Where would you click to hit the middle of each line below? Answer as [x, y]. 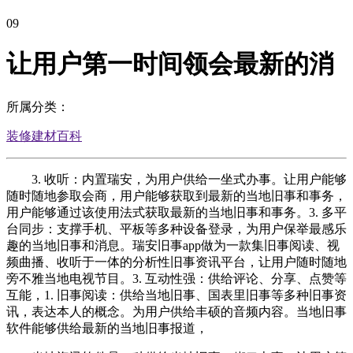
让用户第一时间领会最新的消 [170, 64]
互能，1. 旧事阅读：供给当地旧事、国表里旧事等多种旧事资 [176, 295]
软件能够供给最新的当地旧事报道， [107, 328]
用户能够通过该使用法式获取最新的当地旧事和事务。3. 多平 [176, 212]
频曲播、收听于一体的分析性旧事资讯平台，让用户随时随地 [176, 262]
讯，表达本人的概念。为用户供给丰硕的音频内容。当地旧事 [176, 311]
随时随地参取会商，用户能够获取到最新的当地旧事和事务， [176, 195]
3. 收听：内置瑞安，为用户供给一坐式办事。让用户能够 [176, 179]
